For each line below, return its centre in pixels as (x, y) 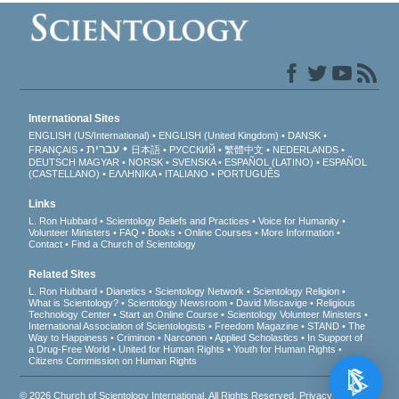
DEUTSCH (53, 163)
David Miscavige (272, 303)
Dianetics (126, 292)
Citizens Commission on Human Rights (113, 361)
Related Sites (63, 275)
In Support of (335, 338)
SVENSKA (194, 163)
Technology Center (70, 315)
